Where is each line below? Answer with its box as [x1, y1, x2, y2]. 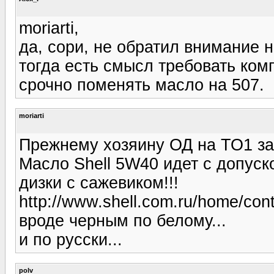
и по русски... [19, 230, 122, 249]
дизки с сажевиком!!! [19, 173, 179, 192]
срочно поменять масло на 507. [19, 75, 264, 94]
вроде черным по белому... [19, 211, 226, 230]
